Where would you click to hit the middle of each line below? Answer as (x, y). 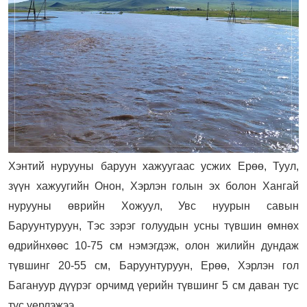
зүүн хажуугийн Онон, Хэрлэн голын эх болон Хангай (153, 186)
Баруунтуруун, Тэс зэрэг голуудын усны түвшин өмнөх (153, 226)
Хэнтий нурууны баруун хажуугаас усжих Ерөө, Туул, (153, 167)
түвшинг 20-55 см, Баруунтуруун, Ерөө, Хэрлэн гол (153, 266)
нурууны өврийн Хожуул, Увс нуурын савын (153, 206)
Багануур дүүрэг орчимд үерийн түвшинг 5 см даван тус (153, 286)
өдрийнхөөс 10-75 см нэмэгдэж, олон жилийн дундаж (153, 246)
